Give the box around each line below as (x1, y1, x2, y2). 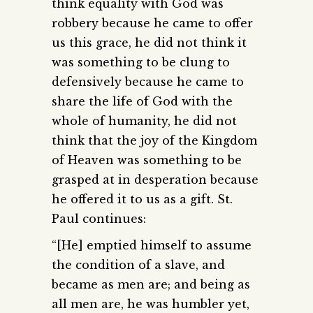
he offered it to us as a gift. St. (52, 192, 233, 207)
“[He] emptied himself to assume (52, 238, 252, 253)
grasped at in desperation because (52, 173, 259, 187)
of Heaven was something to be (52, 153, 242, 168)
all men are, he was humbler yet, (52, 297, 249, 312)
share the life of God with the (52, 94, 233, 109)
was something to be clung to (52, 55, 230, 70)
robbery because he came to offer (52, 16, 253, 31)
